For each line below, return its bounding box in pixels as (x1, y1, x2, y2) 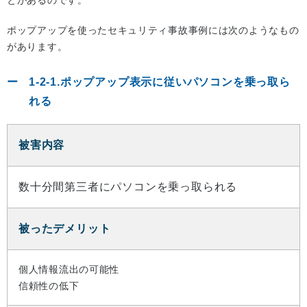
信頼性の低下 (19, 280, 79, 291)
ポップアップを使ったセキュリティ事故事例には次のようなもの (7, 24, 299, 36)
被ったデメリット (19, 222, 111, 234)
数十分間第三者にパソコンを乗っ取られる (19, 180, 238, 193)
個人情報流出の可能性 (19, 263, 119, 275)
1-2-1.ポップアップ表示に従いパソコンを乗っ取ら (29, 75, 291, 88)
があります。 (7, 40, 68, 52)
